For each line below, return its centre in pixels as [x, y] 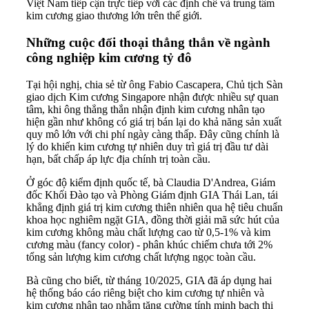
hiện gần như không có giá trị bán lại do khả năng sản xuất [154, 121]
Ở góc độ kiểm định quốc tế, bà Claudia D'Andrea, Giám [151, 182]
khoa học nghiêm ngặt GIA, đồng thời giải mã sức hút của [153, 219]
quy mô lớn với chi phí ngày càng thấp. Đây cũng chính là [153, 134]
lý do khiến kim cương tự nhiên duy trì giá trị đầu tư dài [147, 146]
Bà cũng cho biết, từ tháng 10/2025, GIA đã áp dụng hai [149, 280]
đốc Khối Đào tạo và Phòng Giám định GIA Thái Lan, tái [152, 195]
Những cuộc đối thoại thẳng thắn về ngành [148, 42]
